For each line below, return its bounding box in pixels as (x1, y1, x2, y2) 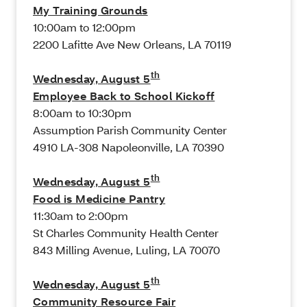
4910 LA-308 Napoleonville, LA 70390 (33, 140, 224, 155)
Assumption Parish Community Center (33, 123, 227, 138)
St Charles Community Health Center (33, 225, 219, 241)
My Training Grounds (33, 3, 148, 18)
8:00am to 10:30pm (33, 106, 132, 121)
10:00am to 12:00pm (33, 20, 136, 35)
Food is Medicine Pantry (33, 191, 166, 206)
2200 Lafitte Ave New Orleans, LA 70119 (33, 37, 232, 52)
